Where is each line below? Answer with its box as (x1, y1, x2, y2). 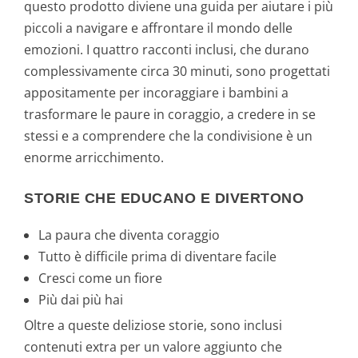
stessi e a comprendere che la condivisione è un (24, 127, 312, 145)
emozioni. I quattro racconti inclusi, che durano (24, 41, 309, 59)
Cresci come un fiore (38, 268, 163, 287)
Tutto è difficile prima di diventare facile (38, 247, 277, 265)
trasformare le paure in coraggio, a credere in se (24, 105, 316, 124)
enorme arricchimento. (24, 149, 164, 167)
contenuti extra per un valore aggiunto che (24, 337, 282, 356)
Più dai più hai (38, 290, 124, 308)
